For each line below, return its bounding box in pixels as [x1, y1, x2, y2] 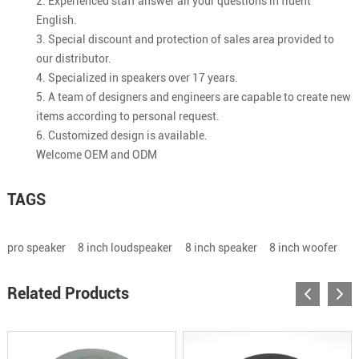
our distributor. [35, 51, 111, 65]
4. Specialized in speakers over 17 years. [35, 71, 238, 84]
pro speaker [6, 240, 66, 254]
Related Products [6, 283, 129, 303]
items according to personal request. [35, 109, 220, 123]
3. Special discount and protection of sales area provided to [35, 32, 334, 46]
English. [35, 13, 77, 26]
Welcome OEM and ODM [35, 147, 157, 161]
